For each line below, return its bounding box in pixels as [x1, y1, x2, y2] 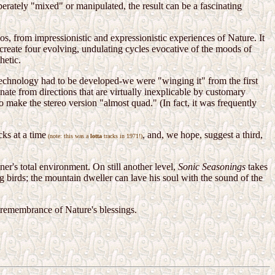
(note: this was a [46, 133, 90, 140]
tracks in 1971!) [102, 133, 142, 140]
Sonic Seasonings [178, 161, 246, 172]
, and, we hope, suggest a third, [142, 130, 263, 141]
